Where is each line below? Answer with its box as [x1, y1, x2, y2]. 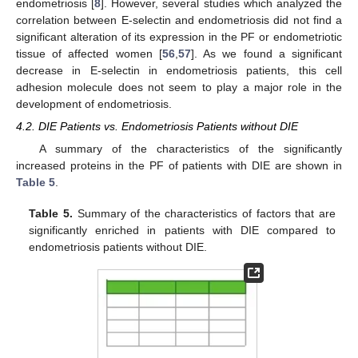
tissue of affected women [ [16, 47, 162, 61]
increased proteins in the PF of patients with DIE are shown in [16, 159, 342, 173]
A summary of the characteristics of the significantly [38, 142, 342, 156]
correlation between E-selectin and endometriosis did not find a [16, 14, 342, 27]
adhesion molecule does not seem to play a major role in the [16, 81, 342, 94]
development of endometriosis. [16, 97, 172, 111]
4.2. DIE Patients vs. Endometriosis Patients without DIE [16, 120, 298, 133]
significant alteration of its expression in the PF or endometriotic [16, 30, 342, 44]
